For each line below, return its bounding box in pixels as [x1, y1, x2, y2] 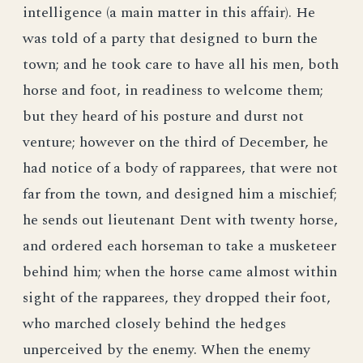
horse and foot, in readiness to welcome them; [23, 79, 323, 101]
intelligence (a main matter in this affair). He [23, 2, 315, 23]
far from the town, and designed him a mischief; [23, 183, 337, 205]
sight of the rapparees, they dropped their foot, [23, 287, 331, 309]
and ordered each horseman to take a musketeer [23, 235, 336, 257]
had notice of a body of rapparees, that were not [23, 157, 338, 179]
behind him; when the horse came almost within [23, 261, 337, 283]
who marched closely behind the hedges [23, 313, 286, 335]
